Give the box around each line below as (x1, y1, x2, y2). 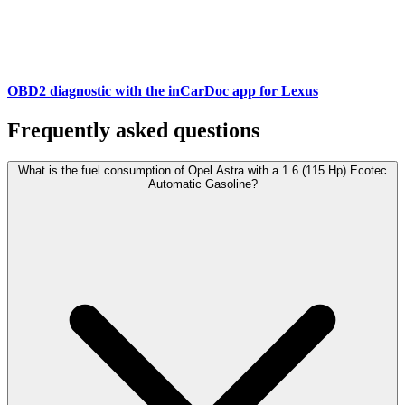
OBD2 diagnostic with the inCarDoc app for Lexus (7, 83, 318, 99)
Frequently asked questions (7, 118, 259, 143)
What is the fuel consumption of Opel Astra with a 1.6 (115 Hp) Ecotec (18, 164, 387, 178)
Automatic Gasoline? (147, 177, 258, 192)
